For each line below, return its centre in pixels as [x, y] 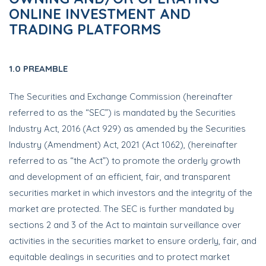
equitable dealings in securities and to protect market [119, 257]
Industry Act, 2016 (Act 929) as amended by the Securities [127, 129]
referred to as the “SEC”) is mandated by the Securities [122, 113]
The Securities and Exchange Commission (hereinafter [121, 96]
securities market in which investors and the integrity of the [131, 193]
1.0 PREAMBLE [38, 69]
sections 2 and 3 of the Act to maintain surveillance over [125, 225]
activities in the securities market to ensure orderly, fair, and [133, 241]
